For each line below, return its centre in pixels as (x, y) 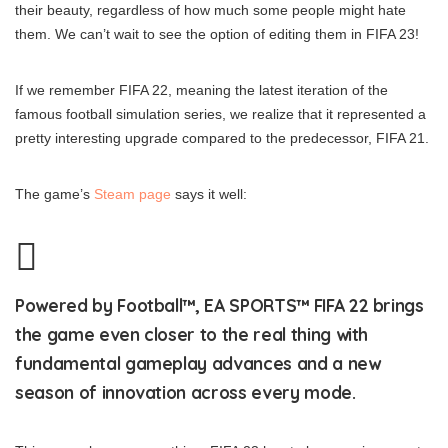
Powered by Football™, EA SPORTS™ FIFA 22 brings (219, 306)
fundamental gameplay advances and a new (198, 364)
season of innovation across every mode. (185, 393)
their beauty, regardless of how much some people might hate (210, 10)
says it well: (209, 194)
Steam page (132, 194)
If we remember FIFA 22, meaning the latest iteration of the (201, 90)
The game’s (54, 194)
